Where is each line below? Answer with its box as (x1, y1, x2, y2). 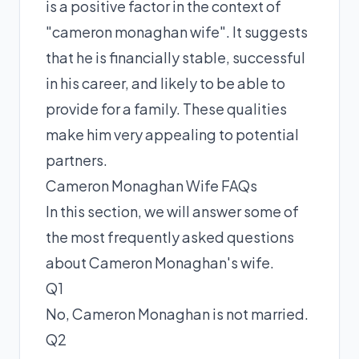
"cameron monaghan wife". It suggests (46, 22, 308, 41)
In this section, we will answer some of (46, 202, 299, 220)
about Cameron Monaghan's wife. (46, 253, 274, 272)
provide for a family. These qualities (46, 99, 287, 118)
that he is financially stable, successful (46, 48, 305, 67)
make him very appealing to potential (46, 125, 299, 143)
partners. (46, 151, 107, 169)
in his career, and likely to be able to (46, 74, 285, 92)
